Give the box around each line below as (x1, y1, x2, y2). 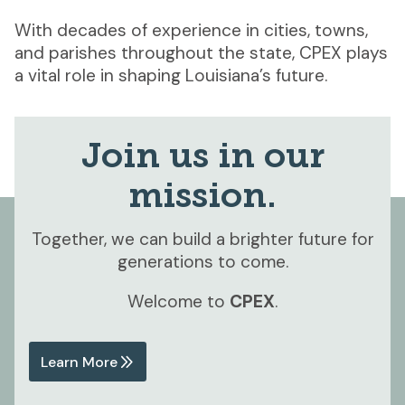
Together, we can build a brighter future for (31, 227, 374, 250)
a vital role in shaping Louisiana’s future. (14, 63, 327, 87)
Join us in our (80, 141, 325, 177)
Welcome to (127, 289, 230, 313)
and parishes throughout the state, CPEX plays (14, 41, 388, 64)
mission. (128, 181, 277, 217)
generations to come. (117, 250, 288, 273)
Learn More (40, 352, 118, 372)
